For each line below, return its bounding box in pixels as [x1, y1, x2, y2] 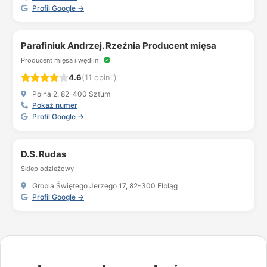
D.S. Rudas [21, 148, 66, 160]
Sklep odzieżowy [21, 164, 74, 173]
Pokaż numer [32, 101, 77, 110]
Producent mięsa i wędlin [21, 56, 100, 64]
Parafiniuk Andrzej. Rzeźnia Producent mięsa [21, 40, 216, 51]
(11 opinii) [82, 73, 117, 82]
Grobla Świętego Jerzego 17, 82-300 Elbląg [30, 181, 178, 190]
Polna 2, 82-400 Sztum [30, 89, 110, 98]
